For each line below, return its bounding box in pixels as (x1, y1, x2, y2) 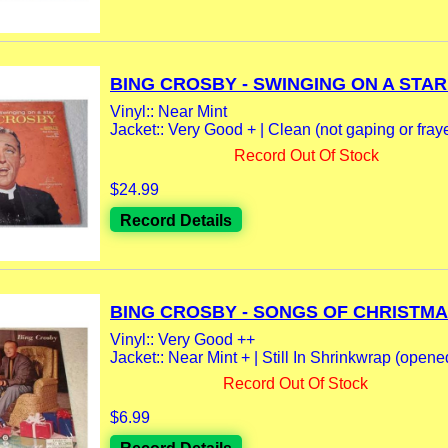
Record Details (120, 212, 232, 230)
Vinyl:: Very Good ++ (110, 331, 255, 349)
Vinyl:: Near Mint (110, 103, 227, 121)
